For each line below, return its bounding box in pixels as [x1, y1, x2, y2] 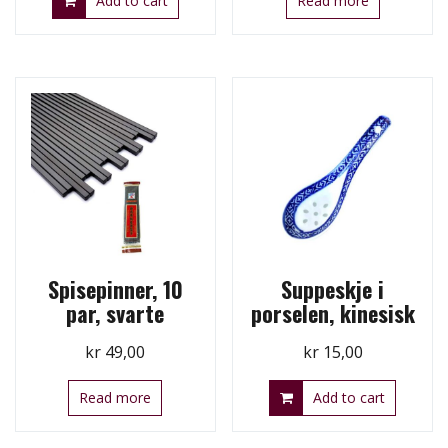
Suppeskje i [281, 272, 385, 305]
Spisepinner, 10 [47, 272, 183, 305]
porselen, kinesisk [250, 296, 415, 329]
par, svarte [66, 296, 165, 329]
